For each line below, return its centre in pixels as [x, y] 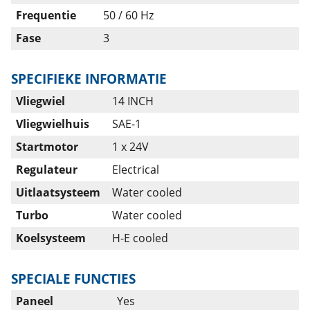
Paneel [35, 301]
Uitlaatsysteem [58, 192]
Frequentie [46, 15]
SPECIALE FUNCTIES [73, 279]
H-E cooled [140, 238]
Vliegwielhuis [53, 124]
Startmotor [47, 147]
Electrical [136, 170]
